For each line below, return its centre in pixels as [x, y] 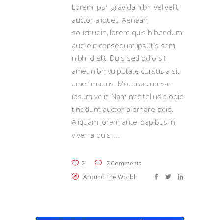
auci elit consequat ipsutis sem [124, 45]
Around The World [109, 177]
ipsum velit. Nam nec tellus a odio [128, 96]
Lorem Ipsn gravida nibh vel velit [125, 7]
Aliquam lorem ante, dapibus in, [124, 122]
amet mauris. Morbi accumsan [122, 83]
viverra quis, [93, 135]
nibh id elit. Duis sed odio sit [119, 58]
